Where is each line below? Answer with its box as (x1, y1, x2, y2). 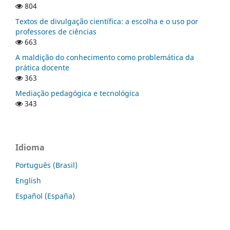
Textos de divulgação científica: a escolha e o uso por (15, 16, 198, 26)
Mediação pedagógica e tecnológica (15, 88, 139, 98)
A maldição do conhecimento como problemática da (15, 52, 194, 62)
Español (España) (15, 190, 75, 201)
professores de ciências (15, 26, 97, 36)
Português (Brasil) (15, 160, 78, 170)
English (15, 175, 41, 185)
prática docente (15, 62, 69, 72)
